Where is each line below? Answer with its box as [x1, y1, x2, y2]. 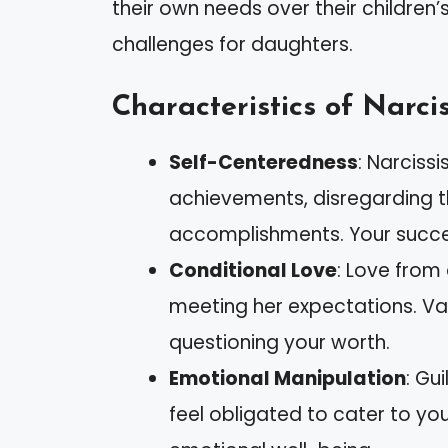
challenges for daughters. [112, 30, 353, 58]
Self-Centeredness [169, 149, 358, 177]
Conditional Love [169, 257, 337, 285]
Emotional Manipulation [169, 365, 406, 393]
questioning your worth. [169, 329, 390, 357]
